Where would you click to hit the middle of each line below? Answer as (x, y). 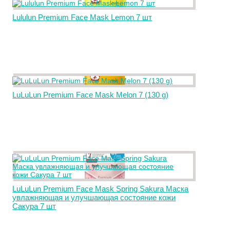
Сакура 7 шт (34, 206)
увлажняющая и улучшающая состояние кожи (94, 197)
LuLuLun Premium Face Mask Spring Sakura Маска (101, 189)
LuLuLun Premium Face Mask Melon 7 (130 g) (91, 95)
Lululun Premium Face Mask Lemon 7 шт (82, 17)
